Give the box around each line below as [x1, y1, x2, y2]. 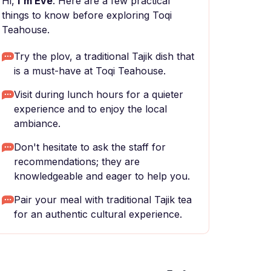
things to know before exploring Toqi [2, 9, 172, 21]
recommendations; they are [14, 155, 140, 168]
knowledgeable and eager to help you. [14, 170, 190, 182]
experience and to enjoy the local [14, 103, 167, 115]
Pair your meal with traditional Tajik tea [14, 194, 192, 206]
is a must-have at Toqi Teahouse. [14, 65, 166, 77]
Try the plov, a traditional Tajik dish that [14, 50, 194, 62]
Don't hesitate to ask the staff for [14, 141, 166, 153]
